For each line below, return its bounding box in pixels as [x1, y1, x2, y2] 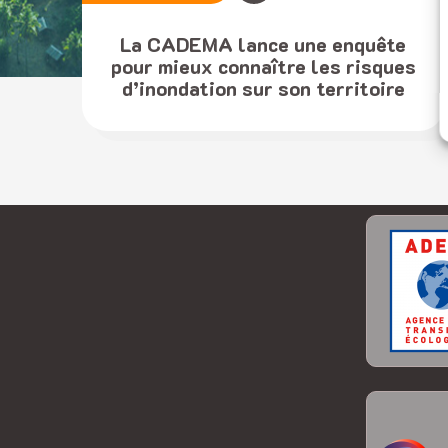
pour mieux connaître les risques [110, 52, 416, 79]
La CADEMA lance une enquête [120, 30, 406, 57]
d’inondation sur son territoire [121, 74, 405, 101]
